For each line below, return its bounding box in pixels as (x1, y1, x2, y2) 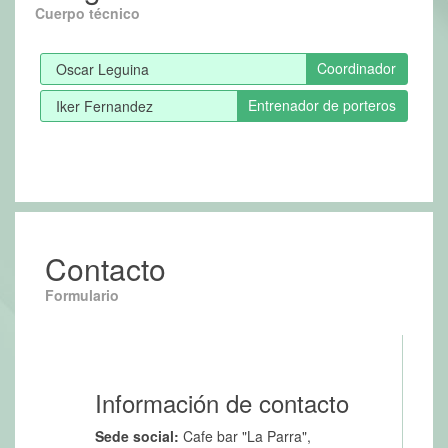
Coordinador (317, 58, 396, 79)
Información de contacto (95, 385, 349, 421)
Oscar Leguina (56, 59, 149, 80)
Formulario (45, 285, 119, 306)
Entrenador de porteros (248, 95, 396, 116)
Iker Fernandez (56, 96, 153, 117)
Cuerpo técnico (35, 3, 140, 24)
